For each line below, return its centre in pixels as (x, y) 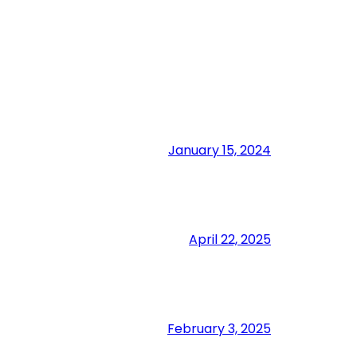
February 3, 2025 (219, 328)
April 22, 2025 (230, 239)
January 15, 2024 (220, 150)
